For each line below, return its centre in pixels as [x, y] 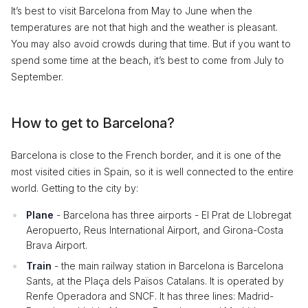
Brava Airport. [57, 245]
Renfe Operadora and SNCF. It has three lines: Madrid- [150, 296]
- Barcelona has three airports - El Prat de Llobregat [173, 215]
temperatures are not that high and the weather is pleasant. [144, 27]
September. [37, 77]
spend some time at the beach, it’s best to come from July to [147, 60]
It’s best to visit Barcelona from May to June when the [132, 11]
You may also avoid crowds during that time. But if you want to [151, 44]
